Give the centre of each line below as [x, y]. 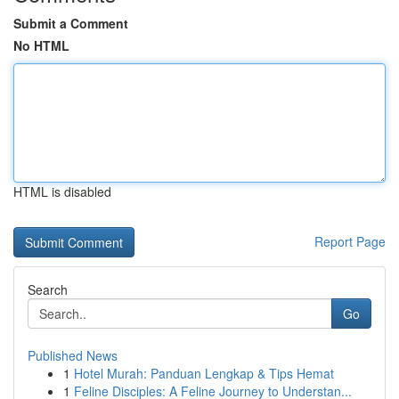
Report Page [350, 241]
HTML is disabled [62, 191]
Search [48, 289]
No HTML [41, 45]
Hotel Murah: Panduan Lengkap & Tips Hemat [204, 373]
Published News [73, 355]
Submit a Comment [71, 23]
